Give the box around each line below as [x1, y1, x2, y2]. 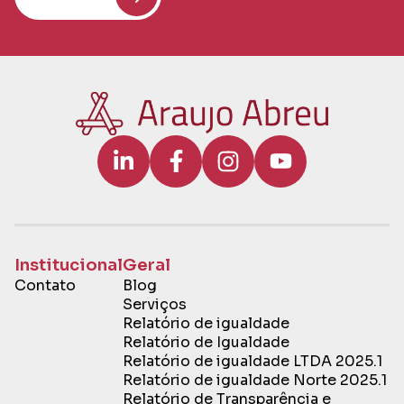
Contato [14, 275, 76, 295]
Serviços [123, 294, 187, 314]
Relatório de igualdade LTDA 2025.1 [123, 351, 382, 371]
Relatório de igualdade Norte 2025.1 [123, 370, 387, 390]
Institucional [14, 253, 123, 275]
